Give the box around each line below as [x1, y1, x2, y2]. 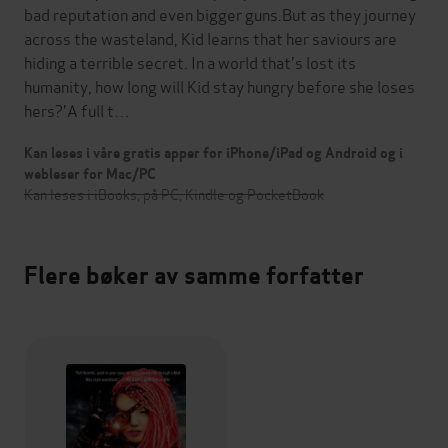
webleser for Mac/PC [24, 165, 156, 184]
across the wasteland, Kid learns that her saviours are [24, 26, 397, 50]
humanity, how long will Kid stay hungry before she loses [24, 74, 415, 98]
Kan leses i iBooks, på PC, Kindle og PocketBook [24, 183, 324, 205]
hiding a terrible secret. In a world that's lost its [24, 50, 356, 74]
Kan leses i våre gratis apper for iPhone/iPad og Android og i [24, 144, 403, 163]
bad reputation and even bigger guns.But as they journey [24, 2, 416, 26]
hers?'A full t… [24, 98, 130, 122]
